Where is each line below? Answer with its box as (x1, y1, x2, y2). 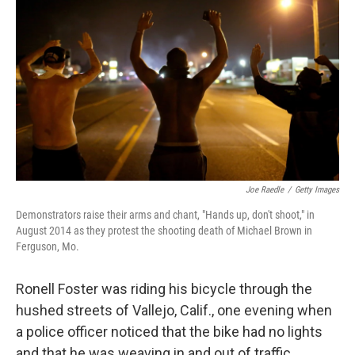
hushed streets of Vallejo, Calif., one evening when (16, 302, 332, 319)
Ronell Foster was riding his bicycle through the (16, 281, 312, 297)
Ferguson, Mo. (16, 240, 79, 253)
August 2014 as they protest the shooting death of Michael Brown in (16, 224, 312, 237)
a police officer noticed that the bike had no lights (16, 323, 323, 340)
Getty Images (295, 185, 339, 195)
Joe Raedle (246, 185, 284, 195)
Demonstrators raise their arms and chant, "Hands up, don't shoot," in (16, 208, 315, 221)
